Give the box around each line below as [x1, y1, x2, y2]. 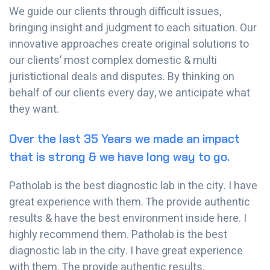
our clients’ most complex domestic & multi [9, 52, 217, 69]
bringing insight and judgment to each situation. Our [9, 20, 257, 37]
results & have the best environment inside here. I [9, 210, 246, 227]
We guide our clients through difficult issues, [9, 4, 221, 20]
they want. [9, 101, 59, 118]
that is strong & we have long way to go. [9, 149, 230, 165]
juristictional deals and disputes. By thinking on [9, 69, 234, 86]
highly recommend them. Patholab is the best [9, 227, 227, 243]
